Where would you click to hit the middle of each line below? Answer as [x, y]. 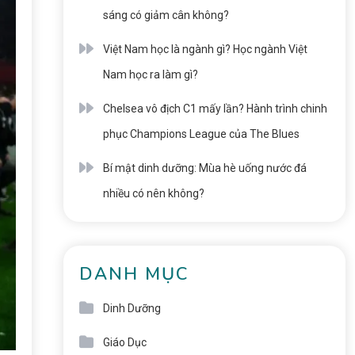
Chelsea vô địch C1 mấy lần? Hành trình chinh [215, 109]
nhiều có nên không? [153, 193]
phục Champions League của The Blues [201, 134]
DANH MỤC [134, 274]
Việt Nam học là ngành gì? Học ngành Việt [205, 49]
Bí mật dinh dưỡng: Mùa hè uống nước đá [204, 168]
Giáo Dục [124, 342]
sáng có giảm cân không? [166, 15]
